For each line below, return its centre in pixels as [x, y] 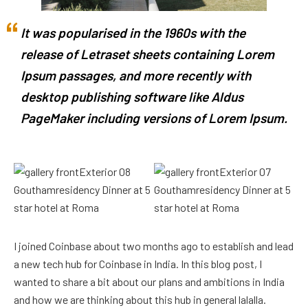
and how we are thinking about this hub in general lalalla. [140, 299]
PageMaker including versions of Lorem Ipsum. [154, 118]
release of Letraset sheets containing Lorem [147, 54]
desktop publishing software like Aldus [132, 96]
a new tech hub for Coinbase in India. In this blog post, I [138, 263]
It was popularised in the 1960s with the [133, 32]
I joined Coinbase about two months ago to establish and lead [154, 245]
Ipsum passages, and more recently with [136, 75]
